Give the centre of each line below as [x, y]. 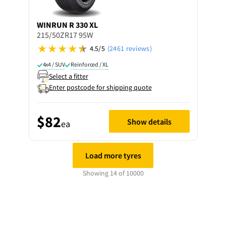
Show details [149, 121]
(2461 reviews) [129, 48]
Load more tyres [113, 155]
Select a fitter [68, 76]
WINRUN [52, 25]
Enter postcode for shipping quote [100, 87]
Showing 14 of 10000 [113, 173]
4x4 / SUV [54, 64]
